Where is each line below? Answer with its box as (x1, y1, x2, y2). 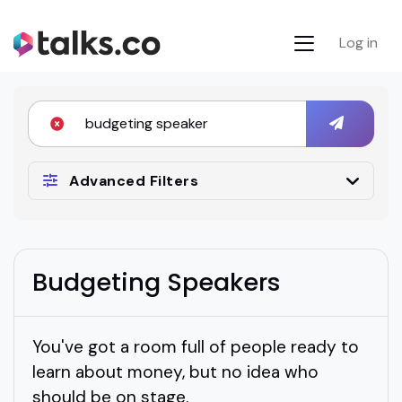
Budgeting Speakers (32, 264, 281, 300)
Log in (339, 32, 378, 52)
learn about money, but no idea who (32, 360, 319, 383)
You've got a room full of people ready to (32, 335, 359, 358)
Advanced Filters (69, 170, 198, 190)
